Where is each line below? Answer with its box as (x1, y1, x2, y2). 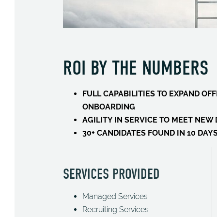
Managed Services (82, 192, 148, 201)
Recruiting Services (82, 205, 149, 214)
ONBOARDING (82, 102, 135, 111)
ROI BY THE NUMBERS (63, 56, 208, 80)
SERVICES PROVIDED (63, 166, 160, 183)
